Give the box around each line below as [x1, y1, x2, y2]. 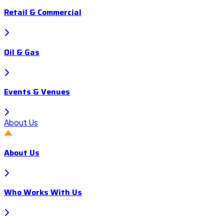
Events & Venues [4, 85, 70, 98]
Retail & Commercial [4, 6, 81, 19]
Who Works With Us [4, 186, 82, 199]
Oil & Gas [4, 45, 39, 58]
